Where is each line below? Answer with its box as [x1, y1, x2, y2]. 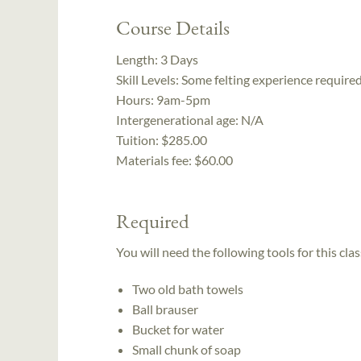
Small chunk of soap [132, 341, 241, 357]
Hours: [116, 91, 156, 107]
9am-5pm [156, 91, 210, 107]
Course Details [116, 15, 230, 41]
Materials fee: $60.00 [116, 151, 233, 168]
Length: [116, 51, 160, 67]
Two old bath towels [132, 280, 243, 297]
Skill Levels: [116, 71, 181, 87]
